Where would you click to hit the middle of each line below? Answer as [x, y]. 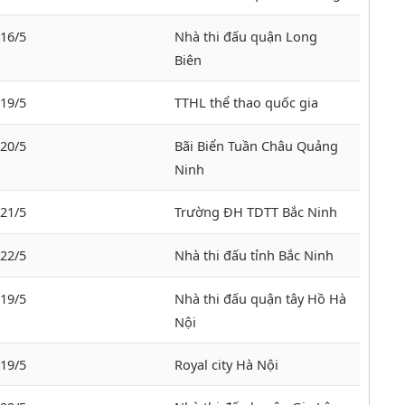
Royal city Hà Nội [226, 365]
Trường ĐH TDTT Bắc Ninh [256, 212]
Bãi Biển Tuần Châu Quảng [256, 146]
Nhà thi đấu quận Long [246, 37]
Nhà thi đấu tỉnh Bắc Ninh [254, 255]
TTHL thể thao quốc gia [246, 103]
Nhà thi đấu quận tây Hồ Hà [260, 299]
